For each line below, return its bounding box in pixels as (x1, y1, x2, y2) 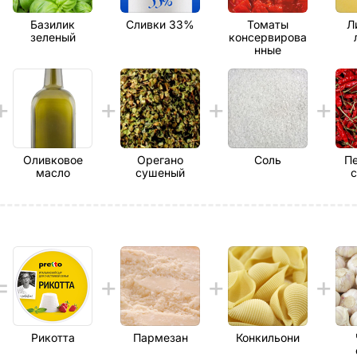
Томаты (247, 18, 288, 31)
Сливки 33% (126, 18, 194, 31)
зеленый (29, 30, 76, 44)
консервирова (229, 30, 307, 44)
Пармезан (132, 331, 188, 344)
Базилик (30, 18, 75, 31)
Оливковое (22, 153, 83, 167)
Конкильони (236, 331, 300, 344)
